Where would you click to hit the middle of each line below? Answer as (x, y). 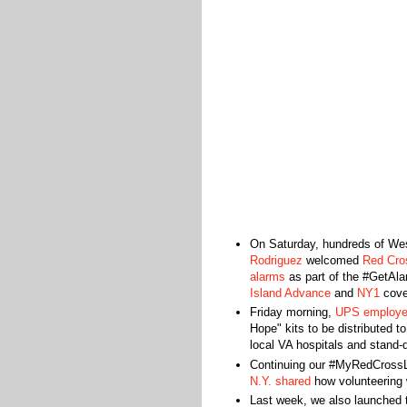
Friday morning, (292, 313)
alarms (267, 277)
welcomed (332, 260)
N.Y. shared (280, 381)
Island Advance (290, 293)
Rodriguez (276, 260)
